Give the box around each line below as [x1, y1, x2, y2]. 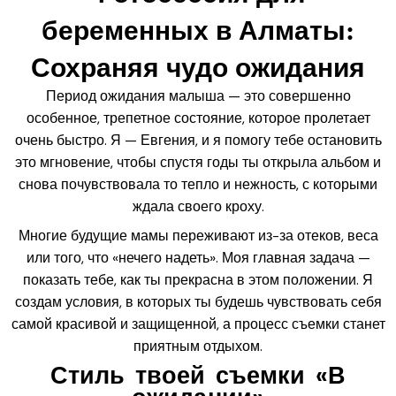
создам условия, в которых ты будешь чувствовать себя [14, 292, 382, 311]
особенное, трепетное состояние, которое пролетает [26, 108, 370, 127]
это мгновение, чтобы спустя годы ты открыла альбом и [15, 152, 381, 171]
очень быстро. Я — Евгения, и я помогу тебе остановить [14, 130, 382, 149]
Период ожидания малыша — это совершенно [45, 86, 351, 105]
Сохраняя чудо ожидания [31, 46, 365, 86]
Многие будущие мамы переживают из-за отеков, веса [18, 225, 378, 245]
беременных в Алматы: [42, 9, 354, 49]
